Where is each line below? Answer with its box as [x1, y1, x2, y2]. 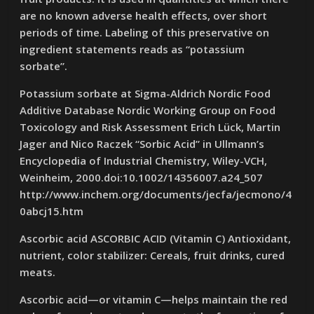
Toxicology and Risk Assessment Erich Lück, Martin [20, 120, 281, 134]
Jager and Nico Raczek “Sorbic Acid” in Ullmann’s [20, 137, 265, 151]
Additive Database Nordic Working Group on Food [20, 103, 276, 117]
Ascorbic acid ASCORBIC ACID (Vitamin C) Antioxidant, [20, 231, 292, 245]
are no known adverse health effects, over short [20, 8, 268, 22]
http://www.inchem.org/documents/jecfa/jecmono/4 [20, 187, 292, 201]
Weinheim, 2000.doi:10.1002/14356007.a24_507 [20, 170, 264, 184]
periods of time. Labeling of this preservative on [20, 25, 270, 39]
